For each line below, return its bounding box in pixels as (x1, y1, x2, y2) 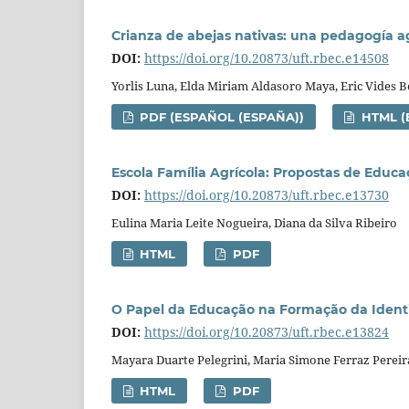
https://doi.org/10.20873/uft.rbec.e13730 (144, 186, 389, 204)
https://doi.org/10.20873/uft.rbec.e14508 (144, 49, 389, 68)
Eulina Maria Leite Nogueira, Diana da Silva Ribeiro (111, 215, 397, 232)
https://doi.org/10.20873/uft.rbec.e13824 (144, 323, 389, 341)
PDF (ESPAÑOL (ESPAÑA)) (136, 110, 305, 125)
